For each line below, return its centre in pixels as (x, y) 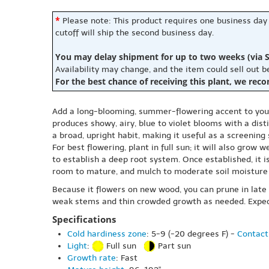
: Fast (127, 258)
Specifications (84, 219)
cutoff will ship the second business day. (134, 33)
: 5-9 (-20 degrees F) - (192, 234)
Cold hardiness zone (107, 234)
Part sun (173, 246)
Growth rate (92, 258)
